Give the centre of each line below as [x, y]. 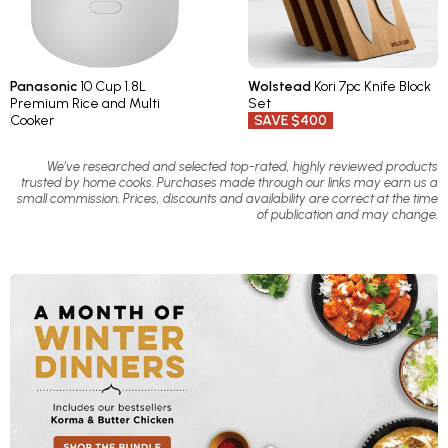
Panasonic [43, 87]
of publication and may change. [347, 215]
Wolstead [280, 87]
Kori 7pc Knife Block [372, 87]
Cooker [32, 121]
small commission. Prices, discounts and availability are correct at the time [227, 199]
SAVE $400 [290, 121]
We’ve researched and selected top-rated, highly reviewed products [242, 167]
